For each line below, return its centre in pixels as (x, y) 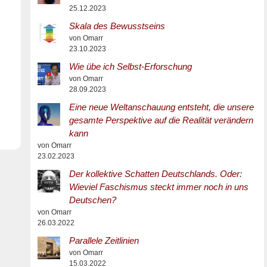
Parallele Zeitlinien (104, 240)
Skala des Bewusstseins (117, 26)
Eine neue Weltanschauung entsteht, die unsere (161, 107)
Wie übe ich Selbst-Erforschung (130, 66)
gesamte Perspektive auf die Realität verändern (161, 120)
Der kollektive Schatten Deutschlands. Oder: (155, 174)
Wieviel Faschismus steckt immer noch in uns (159, 187)
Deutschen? (92, 200)
